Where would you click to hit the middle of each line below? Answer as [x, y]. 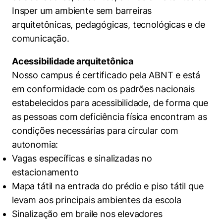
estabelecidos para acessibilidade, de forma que [110, 103]
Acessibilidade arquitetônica [73, 61]
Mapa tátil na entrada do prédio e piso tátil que [108, 186]
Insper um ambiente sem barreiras [82, 11]
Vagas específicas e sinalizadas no [82, 158]
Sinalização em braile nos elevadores [87, 214]
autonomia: [35, 144]
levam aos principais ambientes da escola [97, 200]
